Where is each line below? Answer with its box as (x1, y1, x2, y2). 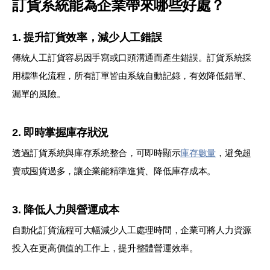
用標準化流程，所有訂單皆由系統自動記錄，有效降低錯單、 (12, 71, 251, 81)
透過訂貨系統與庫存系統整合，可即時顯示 (12, 148, 181, 159)
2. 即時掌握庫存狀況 (12, 127, 109, 139)
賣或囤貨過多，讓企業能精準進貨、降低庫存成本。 (12, 166, 216, 177)
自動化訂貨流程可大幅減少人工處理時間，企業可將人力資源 (12, 225, 251, 236)
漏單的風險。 (12, 89, 66, 99)
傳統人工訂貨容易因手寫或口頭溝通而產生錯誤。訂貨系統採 (12, 52, 251, 63)
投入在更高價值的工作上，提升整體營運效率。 (12, 243, 198, 254)
